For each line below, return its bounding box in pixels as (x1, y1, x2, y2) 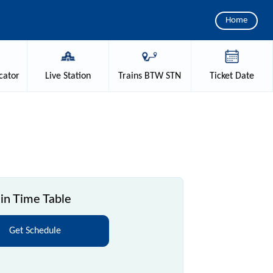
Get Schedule (9, 225, 61, 236)
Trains (118, 71, 143, 81)
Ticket (209, 71, 233, 81)
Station (61, 71, 91, 81)
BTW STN (142, 71, 182, 81)
